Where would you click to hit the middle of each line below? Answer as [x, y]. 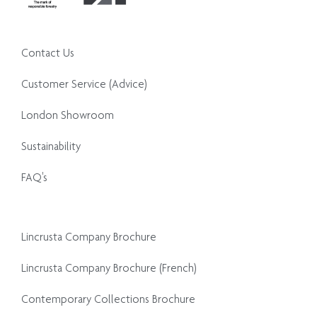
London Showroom [68, 115]
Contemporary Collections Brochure [108, 299]
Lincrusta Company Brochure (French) [109, 267]
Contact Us [48, 52]
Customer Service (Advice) [84, 83]
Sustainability [51, 146]
